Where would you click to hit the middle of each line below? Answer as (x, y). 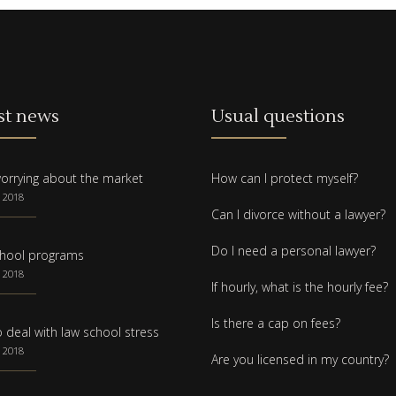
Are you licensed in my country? (300, 360)
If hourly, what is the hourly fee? (300, 287)
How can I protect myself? (285, 179)
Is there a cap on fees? (276, 324)
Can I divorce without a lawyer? (298, 215)
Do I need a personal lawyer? (293, 251)
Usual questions (278, 117)
